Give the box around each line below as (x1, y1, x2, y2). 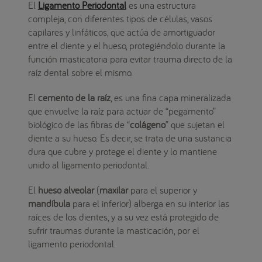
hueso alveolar (37, 184, 94, 196)
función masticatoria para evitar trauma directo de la (27, 53, 232, 65)
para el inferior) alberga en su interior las (70, 197, 229, 210)
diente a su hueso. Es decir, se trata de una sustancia (27, 132, 232, 144)
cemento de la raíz (37, 91, 111, 104)
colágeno (129, 118, 166, 131)
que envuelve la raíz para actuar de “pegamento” (27, 105, 216, 118)
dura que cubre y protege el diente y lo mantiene (27, 145, 217, 158)
